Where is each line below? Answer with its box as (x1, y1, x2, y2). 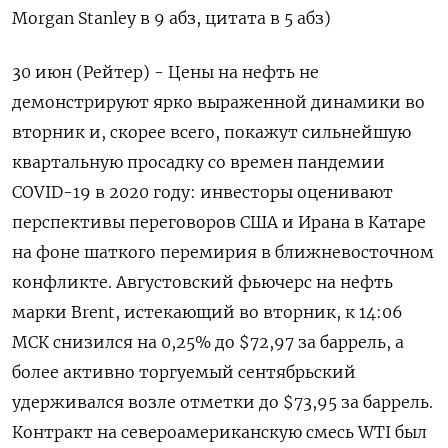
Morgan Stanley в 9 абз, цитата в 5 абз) (12, 8, 331, 29)
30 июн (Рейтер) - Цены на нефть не (12, 62, 319, 83)
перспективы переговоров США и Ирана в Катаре (12, 212, 426, 233)
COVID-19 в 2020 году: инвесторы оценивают (12, 182, 393, 203)
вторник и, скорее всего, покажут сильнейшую (12, 122, 411, 143)
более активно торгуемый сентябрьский (12, 362, 356, 383)
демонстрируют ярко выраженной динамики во (12, 92, 425, 113)
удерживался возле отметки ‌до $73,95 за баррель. (12, 392, 433, 413)
